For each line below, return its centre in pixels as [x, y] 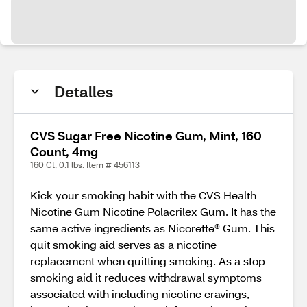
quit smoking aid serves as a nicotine [123, 244]
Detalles [84, 91]
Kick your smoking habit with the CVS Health [143, 195]
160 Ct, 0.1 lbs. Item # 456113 [85, 165]
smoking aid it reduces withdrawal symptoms [146, 277]
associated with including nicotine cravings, [140, 294]
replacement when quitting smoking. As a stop [148, 261]
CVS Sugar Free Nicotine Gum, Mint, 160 [146, 136]
